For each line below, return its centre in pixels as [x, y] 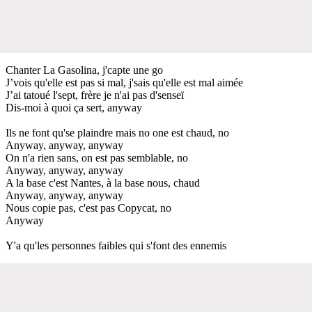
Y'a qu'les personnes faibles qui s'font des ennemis [116, 245]
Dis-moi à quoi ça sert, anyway [74, 107]
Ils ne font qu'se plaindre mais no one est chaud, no [117, 132]
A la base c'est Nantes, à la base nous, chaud [103, 182]
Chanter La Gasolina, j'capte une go [84, 70]
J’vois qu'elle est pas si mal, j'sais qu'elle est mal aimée [124, 82]
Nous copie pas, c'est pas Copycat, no [88, 208]
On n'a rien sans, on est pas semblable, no [97, 157]
